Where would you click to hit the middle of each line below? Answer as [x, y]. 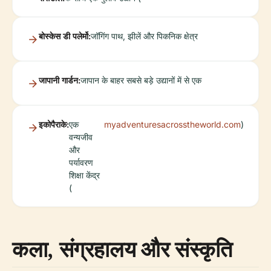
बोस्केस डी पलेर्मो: [65, 36]
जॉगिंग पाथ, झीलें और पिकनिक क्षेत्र [144, 36]
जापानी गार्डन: [60, 80]
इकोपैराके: [54, 125]
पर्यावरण [81, 163]
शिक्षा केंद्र [84, 175]
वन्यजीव [81, 137]
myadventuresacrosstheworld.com [172, 125]
